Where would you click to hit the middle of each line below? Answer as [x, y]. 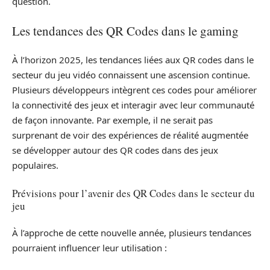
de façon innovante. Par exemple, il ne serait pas [112, 120]
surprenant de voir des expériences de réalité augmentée [130, 135]
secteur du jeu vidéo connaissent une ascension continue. [131, 75]
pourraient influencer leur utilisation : [89, 248]
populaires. [35, 165]
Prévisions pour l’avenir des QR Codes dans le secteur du [133, 193]
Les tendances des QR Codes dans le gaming [125, 30]
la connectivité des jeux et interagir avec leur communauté [133, 105]
